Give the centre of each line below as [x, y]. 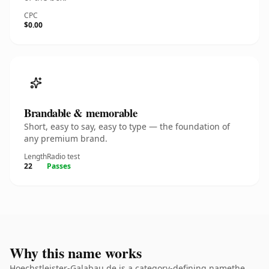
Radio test [63, 156]
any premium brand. [66, 138]
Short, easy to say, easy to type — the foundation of [127, 126]
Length [35, 156]
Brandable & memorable [81, 113]
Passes [59, 166]
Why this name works [76, 252]
